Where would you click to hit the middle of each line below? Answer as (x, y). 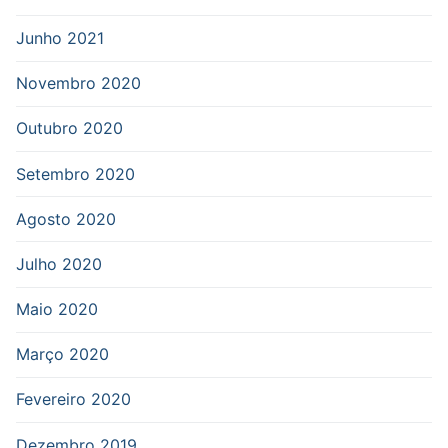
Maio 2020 (57, 309)
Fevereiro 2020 (73, 399)
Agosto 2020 (66, 218)
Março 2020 (62, 354)
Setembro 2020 (75, 173)
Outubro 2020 (69, 128)
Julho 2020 (59, 263)
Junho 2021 (60, 37)
